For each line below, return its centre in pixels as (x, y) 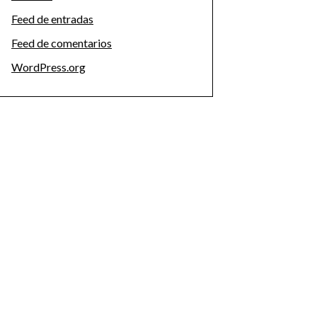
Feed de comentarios (62, 43)
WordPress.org (48, 67)
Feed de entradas (52, 19)
